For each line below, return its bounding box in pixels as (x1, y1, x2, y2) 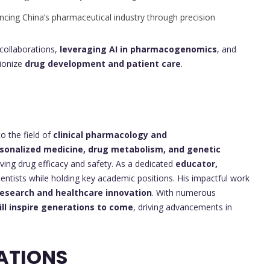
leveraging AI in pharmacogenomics (60, 43, 217, 55)
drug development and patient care (25, 57, 181, 69)
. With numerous (152, 186, 216, 198)
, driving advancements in (133, 201, 232, 213)
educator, (175, 157, 218, 169)
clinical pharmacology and (53, 128, 167, 140)
